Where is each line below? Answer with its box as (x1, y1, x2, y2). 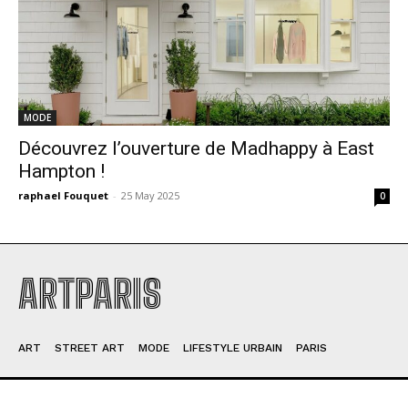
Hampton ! (18, 160, 105, 182)
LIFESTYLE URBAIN (183, 342, 282, 354)
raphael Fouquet (18, 189, 108, 202)
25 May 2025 (121, 189, 179, 202)
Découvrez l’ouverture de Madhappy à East (18, 138, 374, 159)
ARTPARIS (18, 271, 161, 317)
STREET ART (55, 342, 125, 354)
